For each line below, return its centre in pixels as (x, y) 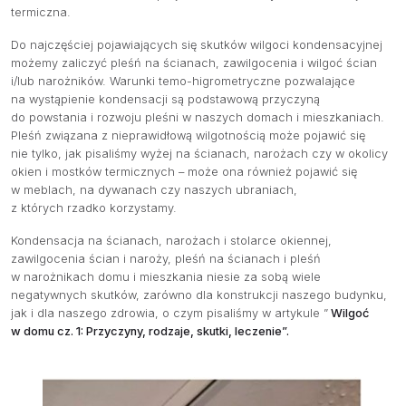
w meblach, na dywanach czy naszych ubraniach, (154, 190)
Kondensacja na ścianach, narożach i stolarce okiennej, (171, 241)
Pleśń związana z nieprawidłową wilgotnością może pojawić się (188, 136)
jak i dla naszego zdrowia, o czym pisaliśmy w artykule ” (169, 314)
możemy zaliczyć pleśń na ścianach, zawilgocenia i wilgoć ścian (194, 63)
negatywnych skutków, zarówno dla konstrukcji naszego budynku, (199, 295)
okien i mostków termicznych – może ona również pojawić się (184, 172)
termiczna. (41, 13)
